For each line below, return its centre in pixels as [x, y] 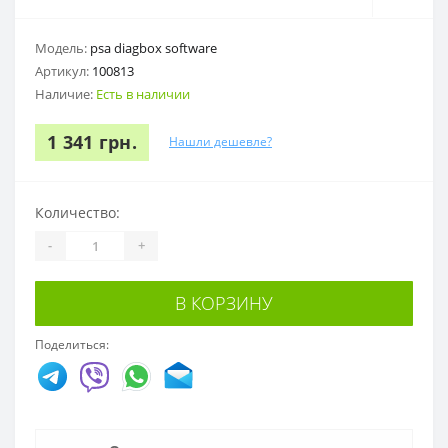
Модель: [62, 47]
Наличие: [65, 93]
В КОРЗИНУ [224, 302]
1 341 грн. [92, 141]
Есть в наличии [143, 93]
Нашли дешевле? [220, 142]
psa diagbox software [153, 47]
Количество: [77, 212]
